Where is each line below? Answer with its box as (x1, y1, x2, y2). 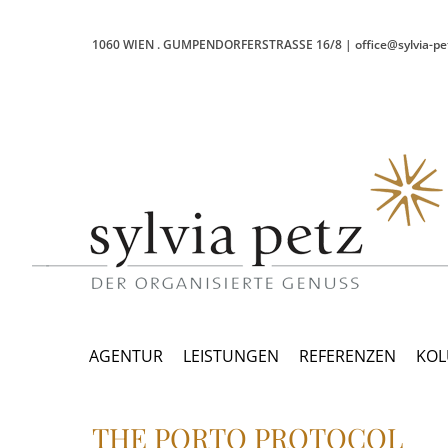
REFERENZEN (299, 345, 396, 367)
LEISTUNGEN (183, 345, 279, 367)
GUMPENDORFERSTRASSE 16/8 (163, 36, 342, 53)
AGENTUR (89, 345, 163, 367)
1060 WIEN (92, 36, 154, 53)
